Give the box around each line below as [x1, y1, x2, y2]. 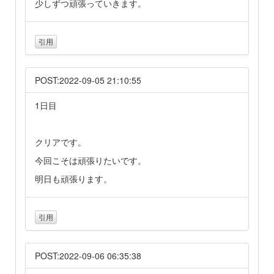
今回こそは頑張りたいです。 [35, 154, 146, 166]
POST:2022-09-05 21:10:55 [35, 73, 141, 86]
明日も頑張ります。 [35, 172, 112, 185]
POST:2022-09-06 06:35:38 [35, 250, 141, 262]
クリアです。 [35, 135, 86, 148]
